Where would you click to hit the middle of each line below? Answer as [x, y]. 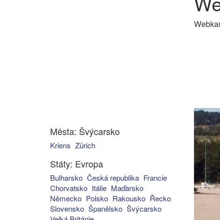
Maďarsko [127, 188]
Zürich [85, 145]
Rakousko [129, 198]
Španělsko [105, 208]
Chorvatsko [69, 188]
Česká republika [113, 178]
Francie [155, 178]
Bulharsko [66, 178]
